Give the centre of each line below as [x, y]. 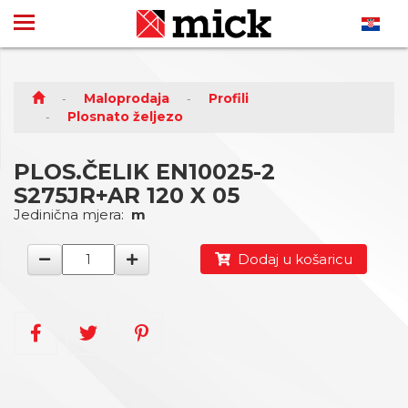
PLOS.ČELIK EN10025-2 [144, 172]
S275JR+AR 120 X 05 [127, 195]
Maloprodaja [127, 98]
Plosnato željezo [125, 117]
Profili [229, 98]
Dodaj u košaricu [291, 259]
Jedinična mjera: [72, 214]
